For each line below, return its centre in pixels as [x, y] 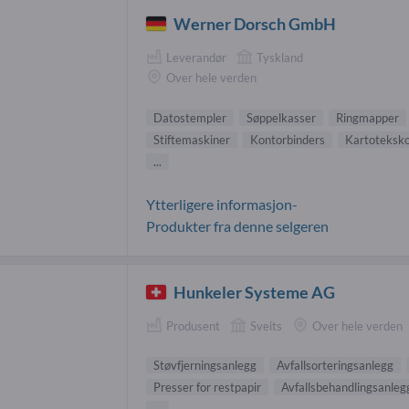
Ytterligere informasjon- [222, 204]
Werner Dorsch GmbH [255, 23]
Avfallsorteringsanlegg [335, 365]
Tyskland [280, 57]
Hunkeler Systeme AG [255, 292]
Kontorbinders [288, 139]
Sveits [266, 325]
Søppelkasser [281, 117]
